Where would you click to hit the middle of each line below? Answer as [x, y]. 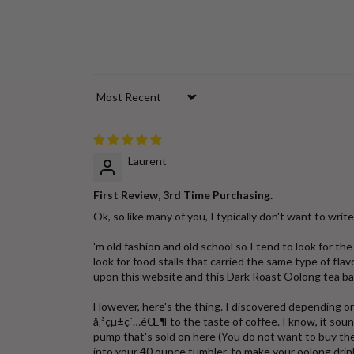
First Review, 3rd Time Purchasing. [183, 195]
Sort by [111, 103]
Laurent [147, 161]
